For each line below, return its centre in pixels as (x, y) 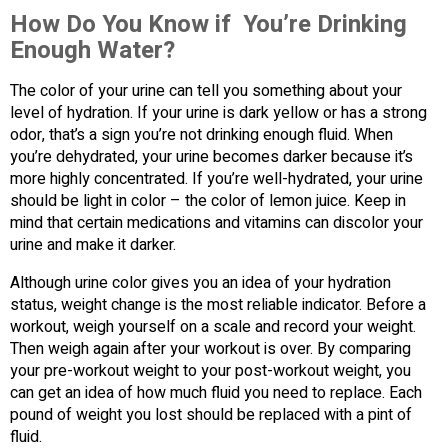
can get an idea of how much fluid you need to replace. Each (216, 393)
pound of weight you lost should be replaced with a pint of (211, 415)
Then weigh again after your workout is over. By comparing (210, 349)
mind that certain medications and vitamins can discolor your (216, 223)
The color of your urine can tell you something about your (206, 91)
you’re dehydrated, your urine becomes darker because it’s (211, 157)
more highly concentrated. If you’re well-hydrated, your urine (216, 179)
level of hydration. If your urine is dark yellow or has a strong (218, 113)
